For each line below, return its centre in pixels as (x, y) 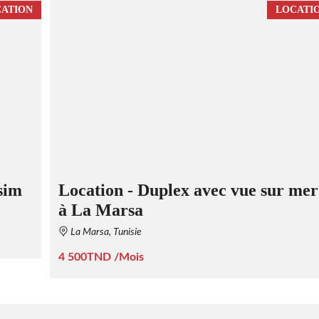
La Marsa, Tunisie (105, 232)
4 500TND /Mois (101, 257)
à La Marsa (100, 210)
